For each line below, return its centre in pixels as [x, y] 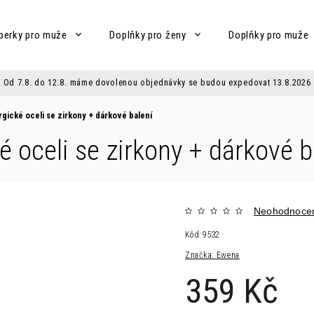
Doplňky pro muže [269, 35]
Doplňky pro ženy [148, 35]
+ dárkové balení [121, 115]
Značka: [201, 255]
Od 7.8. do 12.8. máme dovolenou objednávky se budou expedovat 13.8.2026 [157, 82]
